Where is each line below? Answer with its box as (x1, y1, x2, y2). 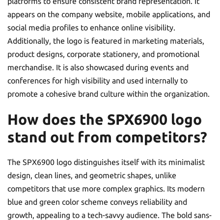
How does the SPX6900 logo (7, 111, 202, 128)
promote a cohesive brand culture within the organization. (7, 89, 210, 98)
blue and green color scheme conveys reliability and (7, 197, 187, 206)
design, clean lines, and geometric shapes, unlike (7, 171, 176, 180)
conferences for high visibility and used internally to (7, 76, 188, 85)
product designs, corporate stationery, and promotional (7, 50, 199, 58)
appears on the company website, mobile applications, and (7, 10, 210, 19)
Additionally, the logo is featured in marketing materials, (7, 36, 204, 45)
